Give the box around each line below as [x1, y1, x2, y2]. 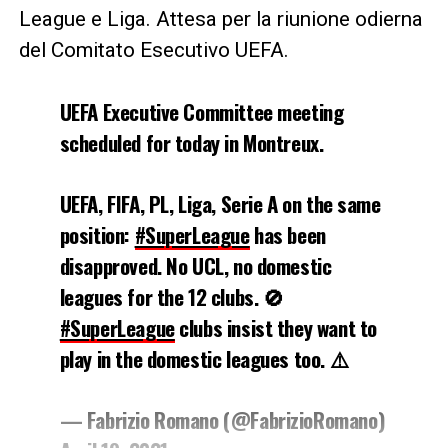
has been [249, 219, 326, 251]
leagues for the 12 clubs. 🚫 [59, 281, 284, 313]
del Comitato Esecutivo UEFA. [18, 38, 289, 63]
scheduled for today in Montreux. [59, 127, 324, 159]
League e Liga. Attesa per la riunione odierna [18, 7, 423, 32]
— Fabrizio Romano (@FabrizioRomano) [59, 404, 386, 436]
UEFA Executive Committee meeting [59, 96, 344, 128]
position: [59, 219, 135, 251]
